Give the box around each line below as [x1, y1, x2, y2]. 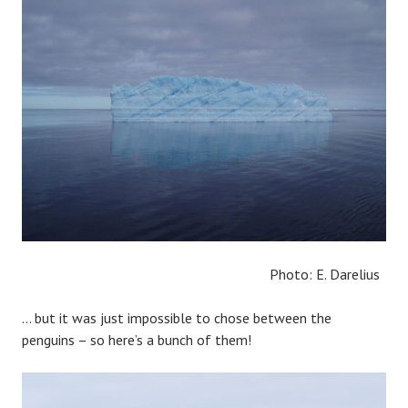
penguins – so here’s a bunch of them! [22, 330, 251, 349]
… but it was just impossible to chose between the [22, 308, 331, 327]
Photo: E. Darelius [22, 264, 380, 283]
